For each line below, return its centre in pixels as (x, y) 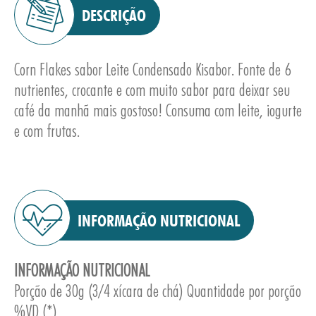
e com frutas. (47, 131)
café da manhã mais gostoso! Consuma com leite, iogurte (158, 110)
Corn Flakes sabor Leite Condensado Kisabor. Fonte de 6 (152, 69)
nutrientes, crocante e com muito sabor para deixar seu (152, 90)
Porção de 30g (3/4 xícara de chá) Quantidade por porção (158, 291)
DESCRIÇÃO (114, 15)
